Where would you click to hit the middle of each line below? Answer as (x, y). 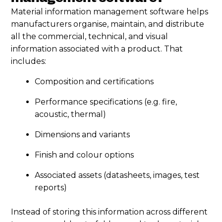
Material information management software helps (110, 11)
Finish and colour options (84, 155)
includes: (29, 61)
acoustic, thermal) (71, 114)
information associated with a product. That (97, 49)
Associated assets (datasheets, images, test (117, 175)
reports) (51, 187)
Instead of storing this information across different (110, 212)
